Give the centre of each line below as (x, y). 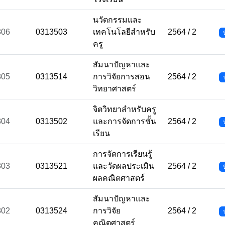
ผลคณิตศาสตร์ (119, 178)
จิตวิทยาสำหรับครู (125, 109)
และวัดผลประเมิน (124, 166)
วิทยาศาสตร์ (115, 89)
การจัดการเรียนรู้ (123, 154)
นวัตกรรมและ (118, 20)
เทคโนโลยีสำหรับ (124, 32)
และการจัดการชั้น (125, 121)
